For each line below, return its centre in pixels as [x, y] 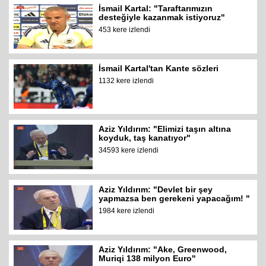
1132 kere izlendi [126, 81]
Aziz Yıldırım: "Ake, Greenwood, [163, 250]
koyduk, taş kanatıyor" [145, 137]
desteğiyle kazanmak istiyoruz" [162, 17]
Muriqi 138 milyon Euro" [148, 259]
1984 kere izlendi [127, 210]
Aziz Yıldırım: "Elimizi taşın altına [165, 129]
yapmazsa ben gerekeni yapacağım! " [175, 198]
